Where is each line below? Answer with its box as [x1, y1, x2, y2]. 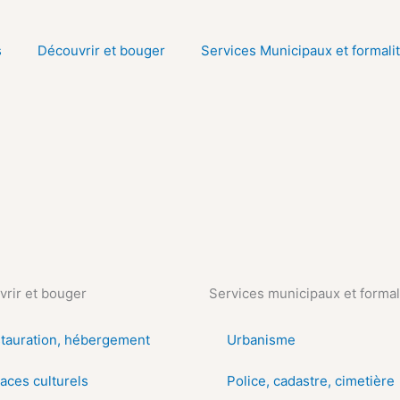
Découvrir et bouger [37, 42, 165, 59]
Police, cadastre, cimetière [227, 372, 395, 389]
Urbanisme [227, 331, 296, 348]
